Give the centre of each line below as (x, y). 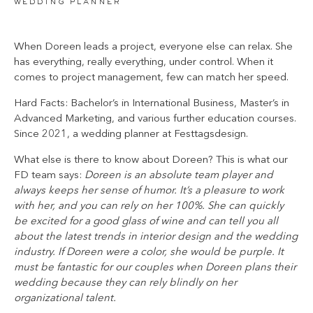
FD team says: (48, 175)
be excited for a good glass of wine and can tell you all (146, 221)
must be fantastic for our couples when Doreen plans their (155, 268)
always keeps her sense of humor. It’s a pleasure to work (149, 191)
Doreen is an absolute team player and (177, 175)
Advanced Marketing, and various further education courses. (155, 119)
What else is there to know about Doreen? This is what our (151, 160)
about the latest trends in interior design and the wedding (156, 237)
